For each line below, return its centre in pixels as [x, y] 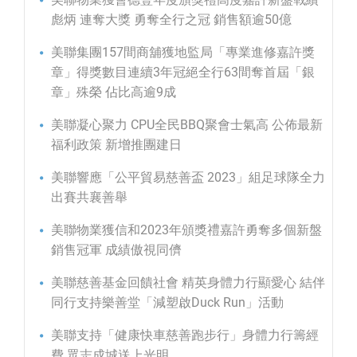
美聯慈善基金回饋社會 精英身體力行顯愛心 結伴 [188, 282]
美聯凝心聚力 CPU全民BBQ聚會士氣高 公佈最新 [187, 124]
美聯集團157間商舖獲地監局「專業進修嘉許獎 [183, 52]
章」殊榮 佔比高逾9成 [114, 92]
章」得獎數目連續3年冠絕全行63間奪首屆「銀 [183, 72]
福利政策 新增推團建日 [116, 144]
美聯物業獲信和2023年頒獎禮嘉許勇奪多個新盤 [186, 229]
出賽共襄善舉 [89, 197]
